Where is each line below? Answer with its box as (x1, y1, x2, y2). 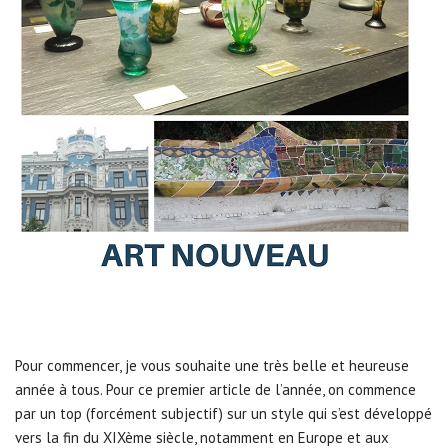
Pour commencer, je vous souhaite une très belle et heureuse (15, 356, 409, 375)
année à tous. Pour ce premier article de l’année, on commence (15, 380, 416, 399)
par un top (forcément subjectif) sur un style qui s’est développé (15, 404, 432, 423)
